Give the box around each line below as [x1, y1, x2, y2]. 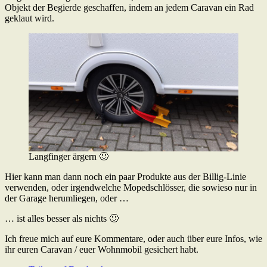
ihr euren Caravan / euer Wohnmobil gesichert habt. [5, 244, 198, 254]
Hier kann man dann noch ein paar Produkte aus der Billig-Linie [5, 171, 246, 182]
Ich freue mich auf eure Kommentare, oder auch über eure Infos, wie [5, 233, 262, 244]
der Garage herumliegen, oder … [5, 193, 129, 203]
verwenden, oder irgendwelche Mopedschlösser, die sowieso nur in [5, 182, 257, 193]
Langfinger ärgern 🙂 [29, 151, 108, 162]
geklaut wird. [5, 13, 54, 23]
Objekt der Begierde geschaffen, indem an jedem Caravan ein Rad [5, 2, 254, 13]
